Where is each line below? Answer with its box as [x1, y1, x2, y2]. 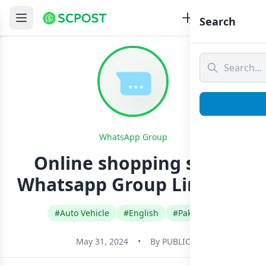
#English [123, 207, 159, 218]
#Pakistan [173, 207, 211, 218]
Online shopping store [34, 151, 232, 175]
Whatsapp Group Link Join [17, 172, 249, 197]
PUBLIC [161, 236, 191, 247]
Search [199, 14, 236, 28]
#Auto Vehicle [55, 207, 109, 218]
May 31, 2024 [75, 236, 128, 247]
